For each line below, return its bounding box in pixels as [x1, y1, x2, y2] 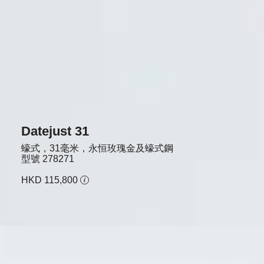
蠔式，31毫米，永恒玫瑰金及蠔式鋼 [21, 143, 173, 153]
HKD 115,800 [21, 174, 78, 185]
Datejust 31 [21, 123, 89, 138]
